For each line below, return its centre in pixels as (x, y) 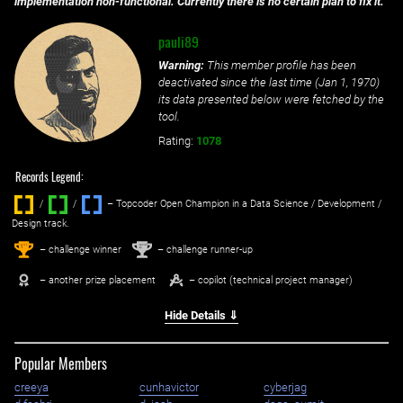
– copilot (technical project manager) (270, 280)
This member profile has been (280, 66)
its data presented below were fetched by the (271, 100)
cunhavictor (169, 387)
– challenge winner (79, 249)
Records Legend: (50, 177)
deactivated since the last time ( (238, 83)
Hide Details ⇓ (201, 316)
